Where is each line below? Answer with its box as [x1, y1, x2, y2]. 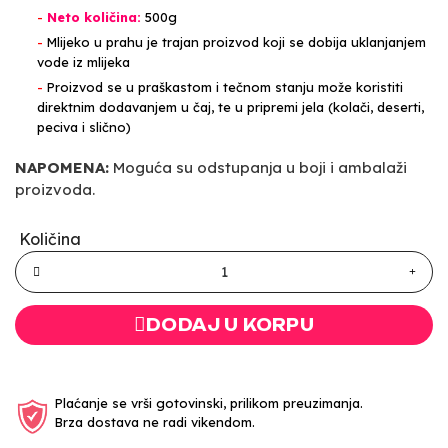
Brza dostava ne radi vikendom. [55, 413, 255, 430]
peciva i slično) [37, 118, 131, 135]
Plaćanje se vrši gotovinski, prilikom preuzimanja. [55, 394, 363, 411]
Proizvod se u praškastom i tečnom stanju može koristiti [47, 78, 403, 95]
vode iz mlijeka [37, 53, 130, 70]
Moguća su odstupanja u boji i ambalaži [109, 157, 407, 177]
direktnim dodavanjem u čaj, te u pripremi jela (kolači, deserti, [37, 98, 424, 115]
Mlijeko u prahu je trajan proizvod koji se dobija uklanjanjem [47, 33, 426, 50]
